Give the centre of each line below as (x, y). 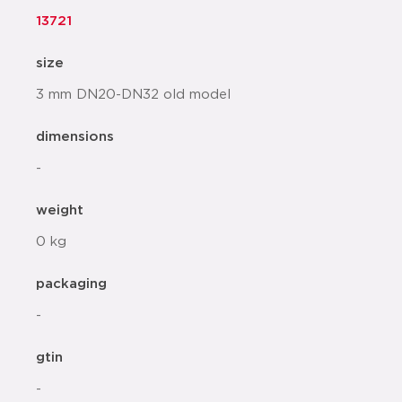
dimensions (75, 137)
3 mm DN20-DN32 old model (133, 95)
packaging (71, 284)
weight (60, 211)
